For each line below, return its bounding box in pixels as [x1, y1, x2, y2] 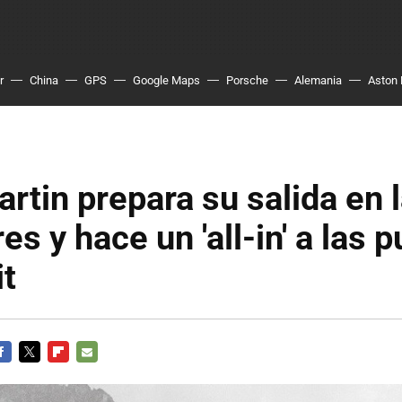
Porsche [226, 74, 268, 87]
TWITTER [19, 366, 69, 380]
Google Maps [133, 74, 200, 87]
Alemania [294, 74, 342, 87]
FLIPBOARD [48, 366, 109, 380]
